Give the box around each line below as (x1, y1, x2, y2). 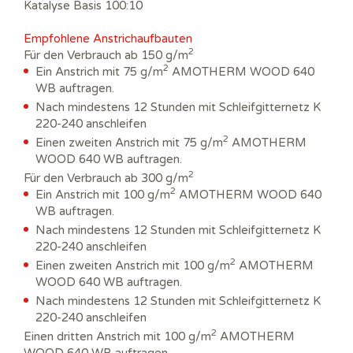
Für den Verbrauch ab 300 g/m (24, 170, 188, 185)
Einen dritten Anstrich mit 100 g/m (24, 329, 211, 344)
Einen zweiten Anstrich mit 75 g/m (35, 135, 223, 150)
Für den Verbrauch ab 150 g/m (24, 47, 188, 62)
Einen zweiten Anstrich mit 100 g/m (35, 258, 230, 273)
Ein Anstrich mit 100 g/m (35, 187, 170, 202)
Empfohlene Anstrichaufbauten (24, 31, 192, 46)
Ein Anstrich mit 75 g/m (35, 64, 163, 79)
